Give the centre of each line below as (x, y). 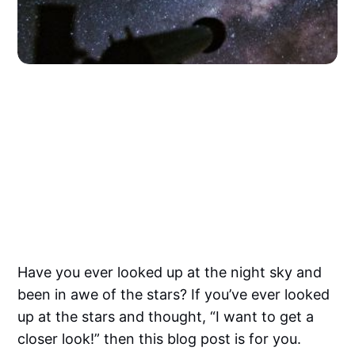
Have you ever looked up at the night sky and (170, 272)
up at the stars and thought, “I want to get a (166, 316)
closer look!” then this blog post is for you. (160, 338)
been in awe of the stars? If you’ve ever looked (174, 294)
